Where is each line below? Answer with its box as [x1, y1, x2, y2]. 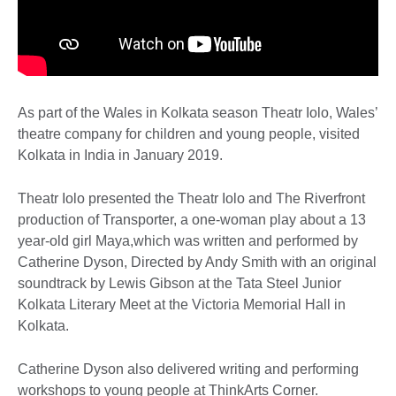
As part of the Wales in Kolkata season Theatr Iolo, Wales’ [18, 105, 377, 121]
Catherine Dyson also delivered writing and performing [18, 362, 359, 377]
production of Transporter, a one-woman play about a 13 [18, 212, 366, 228]
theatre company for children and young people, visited [18, 126, 360, 142]
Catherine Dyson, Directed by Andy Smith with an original [18, 255, 377, 270]
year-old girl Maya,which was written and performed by [18, 233, 358, 249]
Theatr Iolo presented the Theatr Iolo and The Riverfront [18, 191, 365, 207]
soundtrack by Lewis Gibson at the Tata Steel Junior [18, 276, 341, 292]
